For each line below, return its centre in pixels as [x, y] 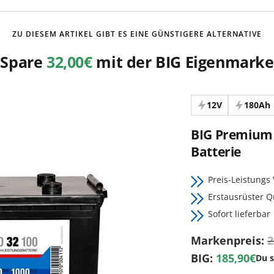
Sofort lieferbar [239, 213]
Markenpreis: [229, 240]
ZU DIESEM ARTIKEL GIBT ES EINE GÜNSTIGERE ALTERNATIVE [137, 34]
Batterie [216, 151]
